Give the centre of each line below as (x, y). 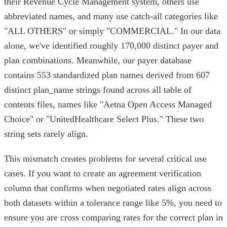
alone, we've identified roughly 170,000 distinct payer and (111, 46)
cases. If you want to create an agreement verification (103, 174)
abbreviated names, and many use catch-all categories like (111, 16)
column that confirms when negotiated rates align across (108, 188)
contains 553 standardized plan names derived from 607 (107, 75)
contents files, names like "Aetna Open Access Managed (108, 105)
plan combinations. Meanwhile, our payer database (98, 61)
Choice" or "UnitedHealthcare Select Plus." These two (104, 119)
